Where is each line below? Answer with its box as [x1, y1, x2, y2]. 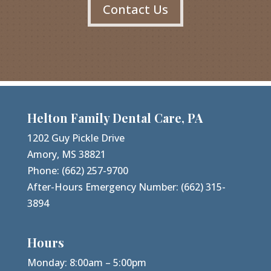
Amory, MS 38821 [27, 148, 106, 162]
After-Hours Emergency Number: [27, 180, 181, 194]
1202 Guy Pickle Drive [27, 131, 125, 145]
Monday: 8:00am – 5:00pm [27, 256, 146, 270]
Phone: [27, 164, 62, 178]
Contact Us [102, 1, 168, 18]
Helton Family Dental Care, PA [27, 109, 203, 126]
